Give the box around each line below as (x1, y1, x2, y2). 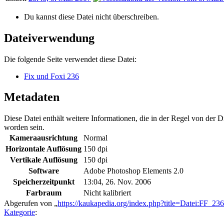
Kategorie (4, 208, 35, 217)
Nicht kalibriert (83, 188, 131, 197)
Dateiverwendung (4, 31, 94, 44)
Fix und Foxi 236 (24, 71, 79, 80)
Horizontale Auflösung (5, 144, 81, 153)
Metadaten (4, 90, 59, 104)
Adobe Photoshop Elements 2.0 (83, 166, 183, 175)
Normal (83, 133, 107, 142)
